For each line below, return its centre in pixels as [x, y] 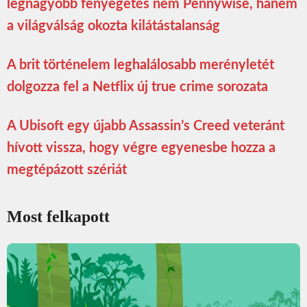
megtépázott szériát [67, 170]
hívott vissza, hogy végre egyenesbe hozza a [141, 148]
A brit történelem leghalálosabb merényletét [140, 65]
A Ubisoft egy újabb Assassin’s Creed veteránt [146, 126]
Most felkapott [58, 217]
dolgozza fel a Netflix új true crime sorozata [137, 87]
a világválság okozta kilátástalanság [113, 26]
